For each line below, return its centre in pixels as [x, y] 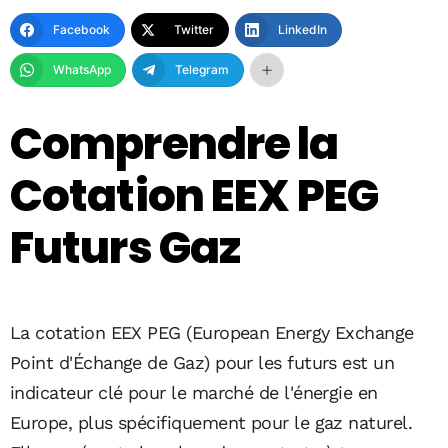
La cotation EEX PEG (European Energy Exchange [212, 332]
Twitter [194, 29]
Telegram [202, 69]
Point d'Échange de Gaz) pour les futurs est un [202, 362]
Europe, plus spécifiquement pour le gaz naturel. [211, 422]
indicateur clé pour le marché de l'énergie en [194, 392]
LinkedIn [302, 29]
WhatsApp [82, 69]
